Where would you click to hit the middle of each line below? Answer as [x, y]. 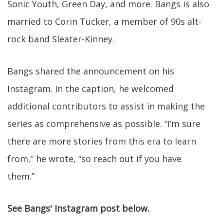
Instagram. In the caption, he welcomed [91, 89]
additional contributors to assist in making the [106, 106]
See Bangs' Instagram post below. [78, 208]
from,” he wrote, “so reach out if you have [94, 159]
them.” [21, 176]
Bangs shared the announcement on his [91, 71]
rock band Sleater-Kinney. [61, 39]
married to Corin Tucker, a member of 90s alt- [104, 21]
